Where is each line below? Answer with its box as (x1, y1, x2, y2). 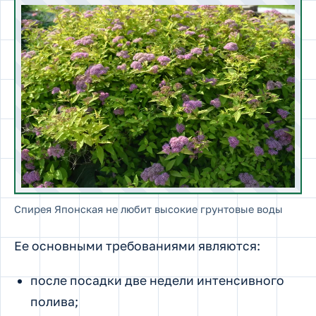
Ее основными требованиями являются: (14, 238, 260, 253)
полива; (30, 293, 78, 309)
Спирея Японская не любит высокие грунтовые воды (14, 203, 283, 216)
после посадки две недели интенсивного (30, 272, 284, 288)
